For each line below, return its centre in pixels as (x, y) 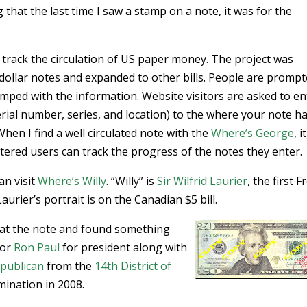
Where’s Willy (72, 181)
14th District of (133, 266)
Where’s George (253, 133)
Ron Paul (37, 247)
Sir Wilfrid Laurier (202, 181)
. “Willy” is (132, 181)
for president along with (124, 247)
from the (70, 266)
